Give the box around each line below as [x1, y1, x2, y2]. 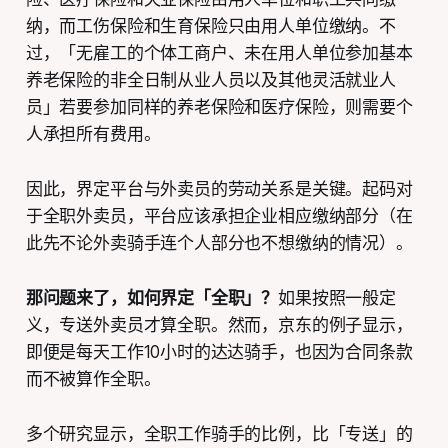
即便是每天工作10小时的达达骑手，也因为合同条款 [25, 341, 413, 362]
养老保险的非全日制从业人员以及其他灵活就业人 [25, 69, 396, 90]
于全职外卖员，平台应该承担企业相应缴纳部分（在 [25, 205, 413, 226]
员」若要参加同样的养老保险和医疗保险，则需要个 [25, 96, 413, 117]
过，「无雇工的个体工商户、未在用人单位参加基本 [25, 42, 413, 63]
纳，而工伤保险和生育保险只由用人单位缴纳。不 [25, 15, 396, 36]
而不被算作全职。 [25, 368, 161, 389]
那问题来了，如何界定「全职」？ [25, 287, 279, 308]
